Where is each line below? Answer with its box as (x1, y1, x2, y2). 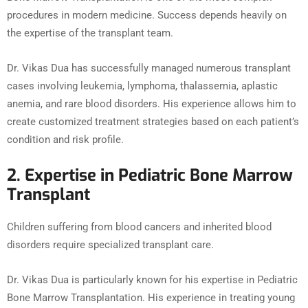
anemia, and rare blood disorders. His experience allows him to (7, 98, 296, 111)
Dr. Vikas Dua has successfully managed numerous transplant (7, 62, 291, 75)
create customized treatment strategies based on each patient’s (7, 115, 299, 129)
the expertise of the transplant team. (7, 27, 173, 40)
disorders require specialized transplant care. (7, 239, 214, 252)
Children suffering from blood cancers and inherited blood (7, 221, 272, 234)
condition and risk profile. (7, 133, 124, 146)
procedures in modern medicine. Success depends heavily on (7, 9, 287, 22)
